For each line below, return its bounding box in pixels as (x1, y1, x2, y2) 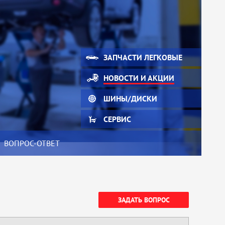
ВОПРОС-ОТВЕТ (4, 138, 60, 148)
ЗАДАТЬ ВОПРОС (118, 195, 170, 204)
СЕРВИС (103, 114, 131, 124)
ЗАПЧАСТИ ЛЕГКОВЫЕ (103, 52, 182, 62)
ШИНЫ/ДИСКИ (103, 93, 157, 103)
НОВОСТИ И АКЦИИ (103, 73, 174, 83)
